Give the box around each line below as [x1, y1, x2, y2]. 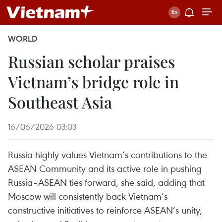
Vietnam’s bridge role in [8, 71, 179, 92]
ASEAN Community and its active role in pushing [8, 162, 202, 174]
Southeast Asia [8, 91, 112, 112]
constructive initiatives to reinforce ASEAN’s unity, [8, 204, 202, 216]
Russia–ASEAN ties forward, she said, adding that [8, 176, 205, 188]
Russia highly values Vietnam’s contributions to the [8, 148, 207, 161]
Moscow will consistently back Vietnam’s [8, 190, 167, 202]
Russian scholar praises [8, 51, 175, 72]
